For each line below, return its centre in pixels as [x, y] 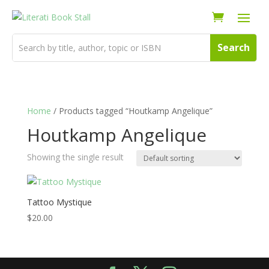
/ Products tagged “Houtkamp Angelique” [131, 110]
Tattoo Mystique [59, 202]
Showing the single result [75, 157]
